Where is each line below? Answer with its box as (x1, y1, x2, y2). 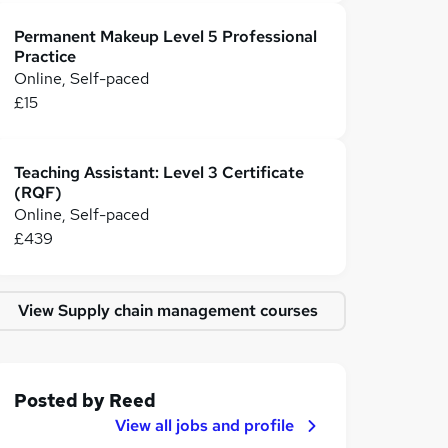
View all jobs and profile (115, 415, 294, 436)
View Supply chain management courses (18, 300, 318, 321)
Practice (14, 46, 76, 67)
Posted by (14, 389, 109, 412)
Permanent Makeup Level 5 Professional (14, 26, 317, 47)
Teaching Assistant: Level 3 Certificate (14, 162, 304, 183)
